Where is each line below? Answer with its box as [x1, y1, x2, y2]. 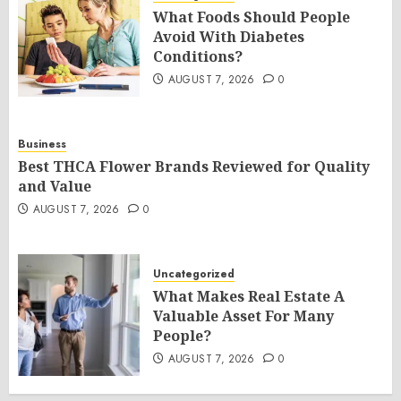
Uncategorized [153, 266, 235, 283]
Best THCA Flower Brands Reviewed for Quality [18, 157, 370, 177]
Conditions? [153, 47, 243, 67]
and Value [18, 176, 91, 197]
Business [18, 136, 66, 153]
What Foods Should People [153, 7, 350, 28]
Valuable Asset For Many [153, 306, 334, 327]
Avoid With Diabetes [153, 27, 304, 47]
